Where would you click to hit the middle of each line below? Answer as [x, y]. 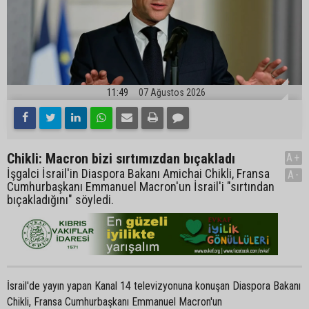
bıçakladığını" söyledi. [60, 199]
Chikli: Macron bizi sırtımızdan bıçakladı [121, 158]
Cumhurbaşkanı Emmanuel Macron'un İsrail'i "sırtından [141, 186]
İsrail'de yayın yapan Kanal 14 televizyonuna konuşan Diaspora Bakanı [154, 286]
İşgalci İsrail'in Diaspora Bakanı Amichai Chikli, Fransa [138, 173]
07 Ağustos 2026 [172, 92]
